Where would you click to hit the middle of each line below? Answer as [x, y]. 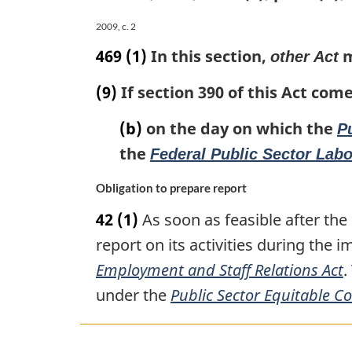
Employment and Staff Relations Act [220, 270]
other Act [304, 56]
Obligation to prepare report [171, 189]
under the [133, 295]
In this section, [209, 56]
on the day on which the [240, 128]
